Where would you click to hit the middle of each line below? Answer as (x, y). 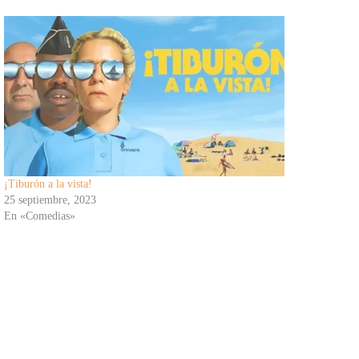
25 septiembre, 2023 (50, 200)
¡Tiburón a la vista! (48, 184)
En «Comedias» (39, 216)
